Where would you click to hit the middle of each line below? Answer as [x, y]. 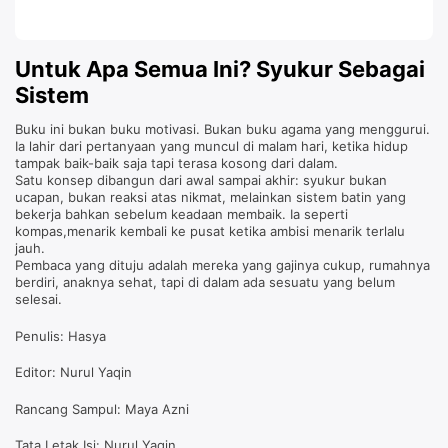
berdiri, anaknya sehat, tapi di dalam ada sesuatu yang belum [205, 282]
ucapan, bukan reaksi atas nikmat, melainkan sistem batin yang [210, 197]
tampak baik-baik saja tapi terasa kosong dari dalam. [176, 163]
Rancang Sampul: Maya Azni [102, 408]
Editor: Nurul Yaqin [73, 372]
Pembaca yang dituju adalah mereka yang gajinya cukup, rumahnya [222, 265]
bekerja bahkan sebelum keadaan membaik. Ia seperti [181, 214]
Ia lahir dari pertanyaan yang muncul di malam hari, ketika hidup [211, 146]
